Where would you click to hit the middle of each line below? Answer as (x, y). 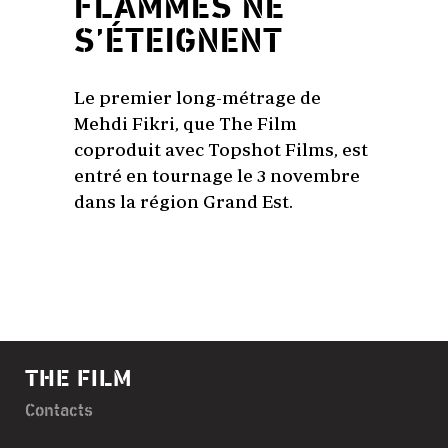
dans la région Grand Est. (183, 202)
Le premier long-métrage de (197, 98)
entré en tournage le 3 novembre (217, 176)
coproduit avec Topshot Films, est (221, 150)
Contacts (59, 411)
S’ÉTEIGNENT (178, 42)
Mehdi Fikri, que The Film (185, 124)
